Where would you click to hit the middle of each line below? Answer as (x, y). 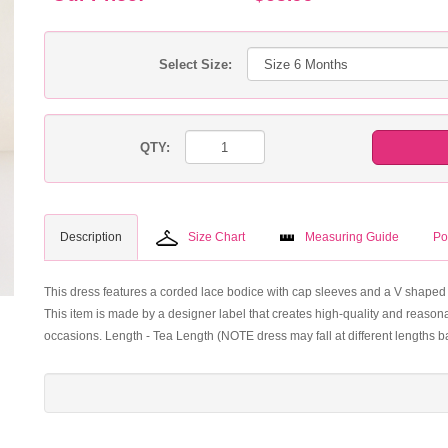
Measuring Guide (352, 237)
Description (91, 237)
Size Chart (216, 237)
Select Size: (195, 64)
